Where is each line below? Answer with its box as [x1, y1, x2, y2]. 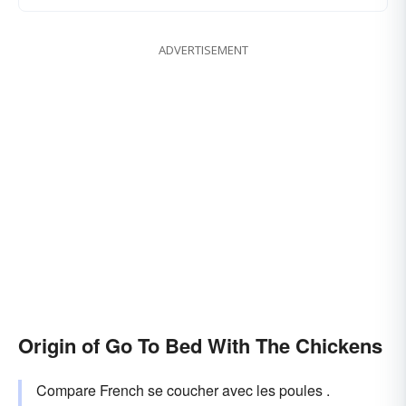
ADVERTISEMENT [158, 42, 248, 59]
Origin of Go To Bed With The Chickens [18, 331, 382, 361]
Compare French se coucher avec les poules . [36, 380, 330, 401]
